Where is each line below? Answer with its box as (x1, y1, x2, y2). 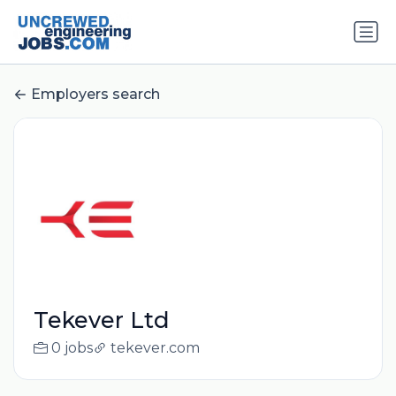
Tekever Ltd (33, 307, 170, 334)
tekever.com (110, 339, 200, 357)
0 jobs (50, 339, 93, 357)
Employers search (31, 86, 160, 103)
